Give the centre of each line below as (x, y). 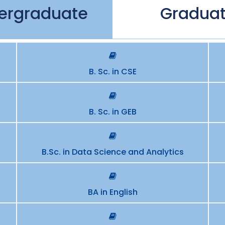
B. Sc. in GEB (113, 112)
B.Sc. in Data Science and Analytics (113, 152)
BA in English (113, 192)
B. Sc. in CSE (113, 72)
